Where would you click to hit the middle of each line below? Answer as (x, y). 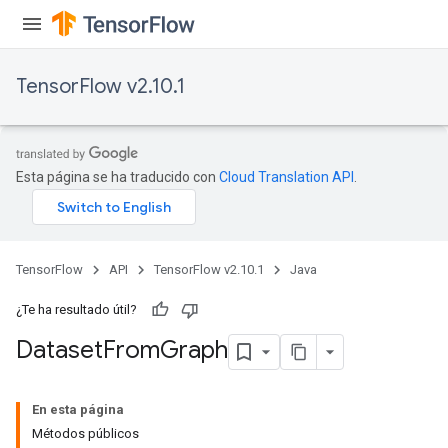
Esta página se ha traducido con (117, 177)
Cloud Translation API (286, 177)
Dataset (59, 350)
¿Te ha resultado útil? (76, 309)
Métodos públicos (85, 433)
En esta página (78, 409)
